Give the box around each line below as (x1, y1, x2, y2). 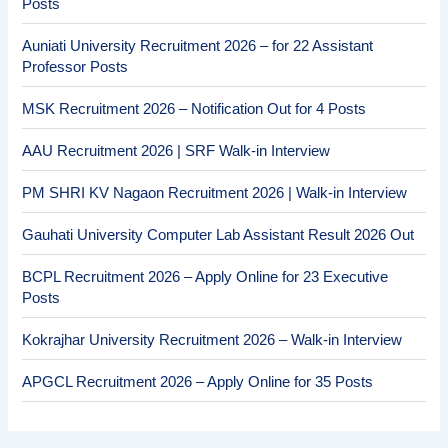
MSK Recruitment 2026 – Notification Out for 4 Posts (22, 100, 367, 117)
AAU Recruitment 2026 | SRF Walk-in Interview (22, 142, 331, 159)
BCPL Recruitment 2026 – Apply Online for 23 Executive (22, 268, 389, 285)
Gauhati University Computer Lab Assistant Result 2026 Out (22, 226, 415, 243)
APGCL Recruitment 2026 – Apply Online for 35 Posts (22, 373, 374, 390)
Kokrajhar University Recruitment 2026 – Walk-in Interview (22, 331, 403, 348)
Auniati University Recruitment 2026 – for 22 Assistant (22, 37, 374, 54)
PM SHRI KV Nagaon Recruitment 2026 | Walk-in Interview (22, 184, 408, 201)
